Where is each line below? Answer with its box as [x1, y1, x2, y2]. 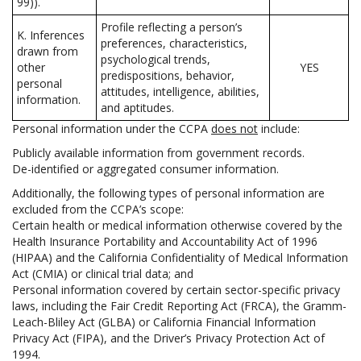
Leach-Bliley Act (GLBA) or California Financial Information [12, 314, 316, 330]
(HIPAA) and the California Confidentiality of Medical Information [12, 250, 348, 265]
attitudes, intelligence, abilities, [101, 84, 259, 99]
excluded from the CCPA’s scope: [12, 201, 184, 217]
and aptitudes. [101, 100, 174, 115]
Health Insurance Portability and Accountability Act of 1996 [12, 234, 317, 249]
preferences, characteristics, [101, 35, 247, 51]
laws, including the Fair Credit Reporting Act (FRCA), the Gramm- [12, 298, 346, 313]
